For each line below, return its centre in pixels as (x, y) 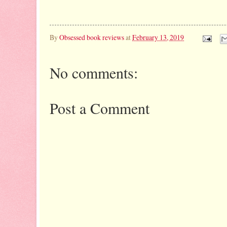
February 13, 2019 (158, 37)
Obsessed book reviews (92, 37)
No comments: (94, 72)
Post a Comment (100, 108)
